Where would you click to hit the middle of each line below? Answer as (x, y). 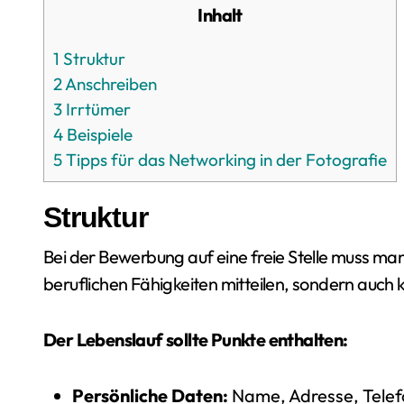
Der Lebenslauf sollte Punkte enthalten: (196, 340)
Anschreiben (110, 84)
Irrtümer (96, 109)
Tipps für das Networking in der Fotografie (225, 160)
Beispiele (98, 134)
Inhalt (222, 15)
